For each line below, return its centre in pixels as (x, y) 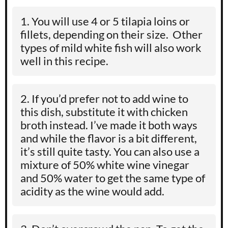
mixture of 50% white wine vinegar (105, 165)
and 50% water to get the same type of (113, 178)
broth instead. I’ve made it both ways (109, 125)
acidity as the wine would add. (93, 191)
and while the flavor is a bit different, (109, 138)
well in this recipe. (65, 61)
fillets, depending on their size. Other (111, 35)
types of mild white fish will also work (111, 48)
